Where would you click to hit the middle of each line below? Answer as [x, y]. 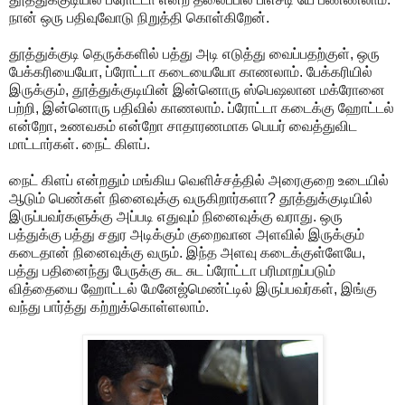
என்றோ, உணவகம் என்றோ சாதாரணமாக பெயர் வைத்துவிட [183, 126]
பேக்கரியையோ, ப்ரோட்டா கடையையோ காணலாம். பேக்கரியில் [191, 71]
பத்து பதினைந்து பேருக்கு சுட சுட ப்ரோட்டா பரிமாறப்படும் [172, 270]
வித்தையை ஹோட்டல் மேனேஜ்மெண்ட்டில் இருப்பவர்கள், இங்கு [193, 288]
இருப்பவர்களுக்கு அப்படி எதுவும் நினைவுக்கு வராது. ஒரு [176, 216]
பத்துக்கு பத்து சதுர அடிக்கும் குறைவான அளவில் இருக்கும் [187, 234]
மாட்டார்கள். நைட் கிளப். [80, 144]
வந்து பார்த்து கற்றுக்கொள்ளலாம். [109, 306]
